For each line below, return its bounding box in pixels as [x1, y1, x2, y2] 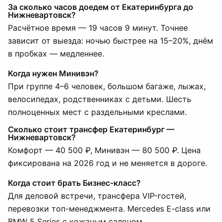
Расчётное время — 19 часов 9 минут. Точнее [8, 23, 188, 33]
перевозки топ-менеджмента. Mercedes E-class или [8, 204, 211, 214]
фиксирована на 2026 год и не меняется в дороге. [8, 158, 207, 168]
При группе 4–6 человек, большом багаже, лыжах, [8, 81, 206, 91]
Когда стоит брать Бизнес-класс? [8, 178, 141, 188]
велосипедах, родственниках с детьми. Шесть [8, 94, 191, 104]
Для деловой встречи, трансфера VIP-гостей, [8, 191, 186, 201]
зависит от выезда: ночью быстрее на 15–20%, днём [8, 36, 213, 46]
